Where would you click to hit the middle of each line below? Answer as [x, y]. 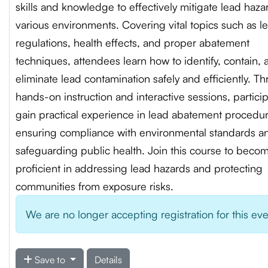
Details [108, 260]
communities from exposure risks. [95, 186]
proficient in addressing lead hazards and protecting [139, 168]
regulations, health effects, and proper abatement [133, 42]
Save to [50, 260]
